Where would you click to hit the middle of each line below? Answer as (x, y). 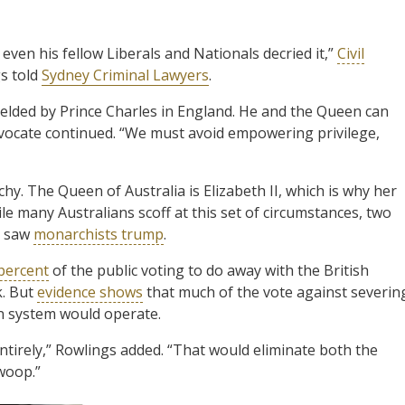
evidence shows (90, 292)
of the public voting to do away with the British (209, 270)
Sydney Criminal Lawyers (125, 75)
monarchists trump (99, 234)
